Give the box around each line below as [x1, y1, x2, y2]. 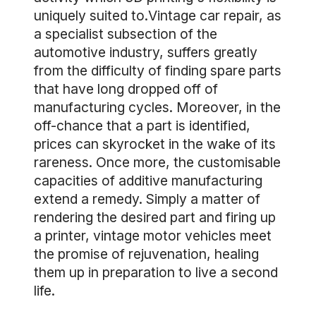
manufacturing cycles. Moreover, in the [34, 99, 281, 116]
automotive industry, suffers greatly [34, 44, 257, 61]
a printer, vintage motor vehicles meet [34, 227, 272, 244]
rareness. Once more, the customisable [34, 154, 281, 171]
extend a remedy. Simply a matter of [34, 190, 260, 207]
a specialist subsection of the [34, 25, 217, 42]
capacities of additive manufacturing [34, 172, 262, 189]
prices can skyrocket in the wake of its [34, 135, 276, 152]
